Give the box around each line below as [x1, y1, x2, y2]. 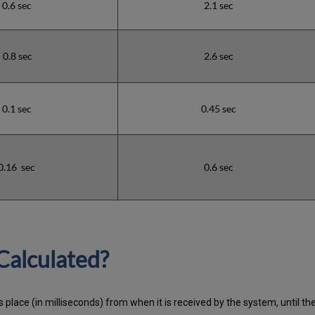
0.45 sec [201, 102, 236, 115]
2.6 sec [204, 49, 233, 62]
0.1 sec [1, 102, 32, 115]
